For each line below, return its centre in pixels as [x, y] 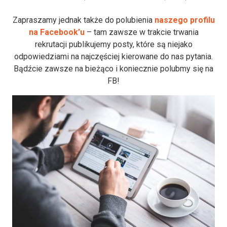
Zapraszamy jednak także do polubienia [83, 20]
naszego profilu [184, 20]
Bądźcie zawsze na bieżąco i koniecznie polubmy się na [113, 68]
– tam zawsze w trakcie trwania [142, 32]
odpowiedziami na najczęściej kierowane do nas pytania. [113, 56]
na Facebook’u [58, 32]
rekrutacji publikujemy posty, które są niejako [113, 44]
